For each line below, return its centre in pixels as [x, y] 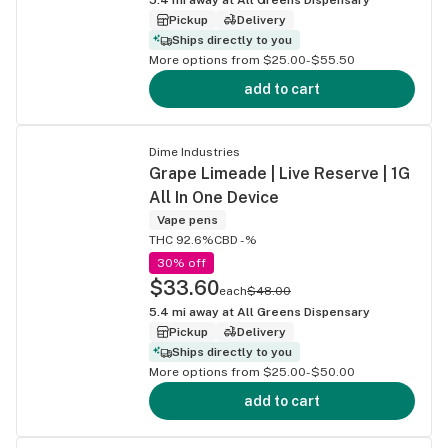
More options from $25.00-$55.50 [252, 59]
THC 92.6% [181, 239]
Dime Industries [194, 151]
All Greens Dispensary [303, 311]
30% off [181, 262]
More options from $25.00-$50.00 [252, 371]
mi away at [203, 311]
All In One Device [214, 197]
